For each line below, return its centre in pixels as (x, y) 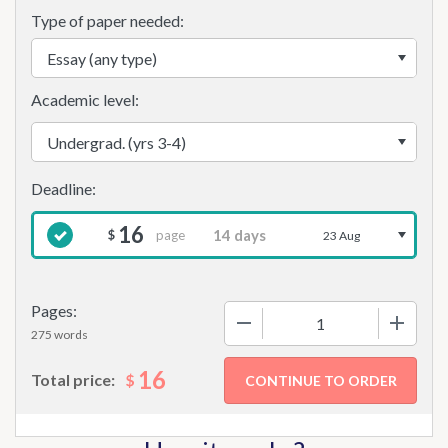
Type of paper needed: (107, 20)
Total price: (73, 379)
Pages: (54, 310)
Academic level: (85, 99)
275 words (59, 334)
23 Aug (342, 235)
